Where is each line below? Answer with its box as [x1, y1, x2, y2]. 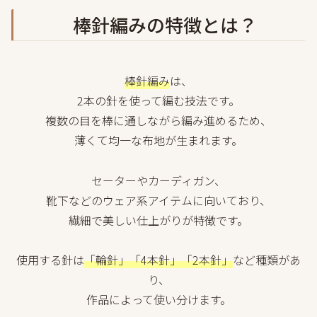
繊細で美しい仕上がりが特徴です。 [69, 211, 248, 229]
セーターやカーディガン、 [91, 171, 226, 189]
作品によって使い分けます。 [86, 291, 231, 309]
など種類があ [233, 251, 301, 269]
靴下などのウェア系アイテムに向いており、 [46, 191, 271, 209]
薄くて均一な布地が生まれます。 [74, 131, 243, 149]
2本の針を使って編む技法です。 [77, 91, 240, 109]
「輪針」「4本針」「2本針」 [84, 251, 233, 269]
